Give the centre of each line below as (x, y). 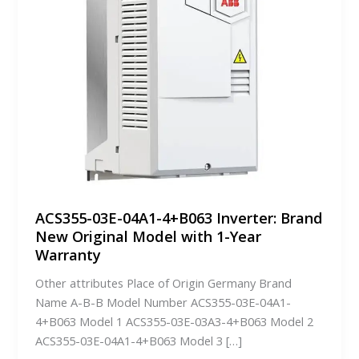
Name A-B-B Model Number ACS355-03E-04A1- (163, 303)
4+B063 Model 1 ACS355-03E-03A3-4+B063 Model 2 (175, 322)
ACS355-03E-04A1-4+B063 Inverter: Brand (179, 218)
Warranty (69, 255)
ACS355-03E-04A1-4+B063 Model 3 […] (139, 341)
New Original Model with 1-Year (149, 237)
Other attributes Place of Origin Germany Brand (164, 283)
